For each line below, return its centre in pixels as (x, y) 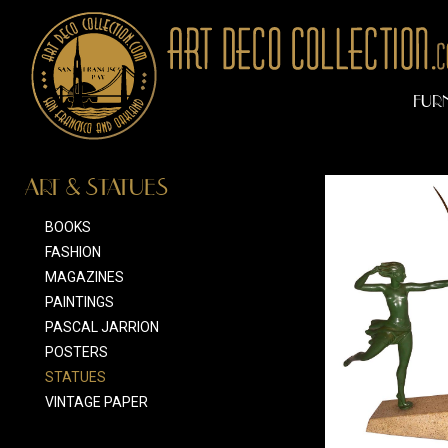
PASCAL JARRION (102, 327)
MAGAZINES (84, 277)
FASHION (73, 252)
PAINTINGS (79, 302)
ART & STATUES (96, 187)
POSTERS (76, 352)
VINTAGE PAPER (96, 402)
